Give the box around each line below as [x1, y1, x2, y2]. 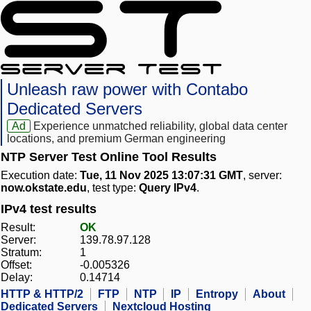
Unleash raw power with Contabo [7, 80, 248, 99]
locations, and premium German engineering [7, 133, 226, 145]
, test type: [87, 182, 139, 194]
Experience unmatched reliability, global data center [33, 120, 288, 133]
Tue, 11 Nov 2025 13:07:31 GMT [80, 169, 243, 182]
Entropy [196, 288, 238, 301]
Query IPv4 [139, 182, 196, 194]
